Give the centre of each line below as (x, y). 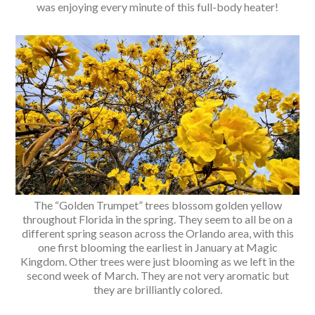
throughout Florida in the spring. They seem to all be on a (157, 219)
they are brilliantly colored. (157, 290)
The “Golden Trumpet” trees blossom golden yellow (157, 205)
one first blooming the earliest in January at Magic (157, 247)
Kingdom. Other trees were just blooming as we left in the (157, 262)
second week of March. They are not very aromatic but (157, 276)
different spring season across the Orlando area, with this (157, 233)
